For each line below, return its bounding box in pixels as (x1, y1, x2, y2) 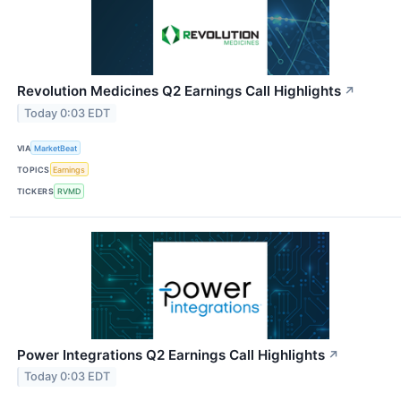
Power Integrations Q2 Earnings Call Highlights (17, 346, 325, 363)
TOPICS (17, 164, 50, 175)
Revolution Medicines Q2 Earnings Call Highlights (17, 81, 341, 99)
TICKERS (17, 185, 55, 196)
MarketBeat (34, 142, 78, 153)
